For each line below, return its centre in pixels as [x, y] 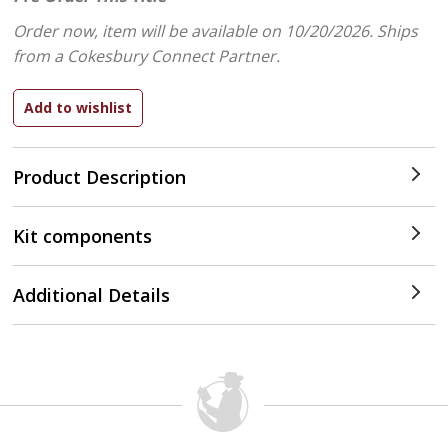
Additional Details [92, 295]
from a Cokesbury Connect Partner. [147, 56]
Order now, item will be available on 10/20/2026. [195, 31]
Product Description [100, 177]
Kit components [83, 236]
